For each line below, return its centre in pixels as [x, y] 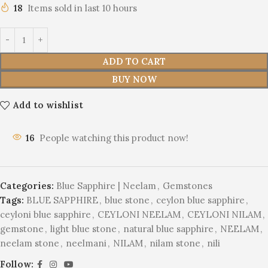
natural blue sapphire [168, 229]
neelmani [86, 243]
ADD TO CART [134, 61]
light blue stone [83, 229]
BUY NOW [134, 79]
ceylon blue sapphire [200, 200]
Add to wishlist [48, 105]
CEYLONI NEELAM [139, 214]
